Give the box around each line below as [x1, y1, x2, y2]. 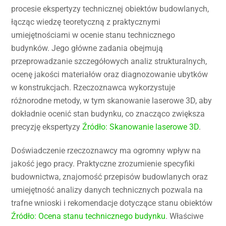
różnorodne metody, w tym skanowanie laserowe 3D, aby [11, 96, 212, 106]
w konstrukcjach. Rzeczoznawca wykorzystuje [11, 83, 176, 93]
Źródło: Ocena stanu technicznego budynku [11, 211, 166, 221]
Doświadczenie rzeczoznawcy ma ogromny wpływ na [11, 145, 201, 155]
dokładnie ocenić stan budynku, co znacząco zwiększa [11, 109, 205, 119]
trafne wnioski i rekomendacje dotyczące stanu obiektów [11, 198, 213, 208]
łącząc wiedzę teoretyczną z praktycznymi [11, 17, 161, 27]
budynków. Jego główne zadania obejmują [11, 43, 163, 53]
